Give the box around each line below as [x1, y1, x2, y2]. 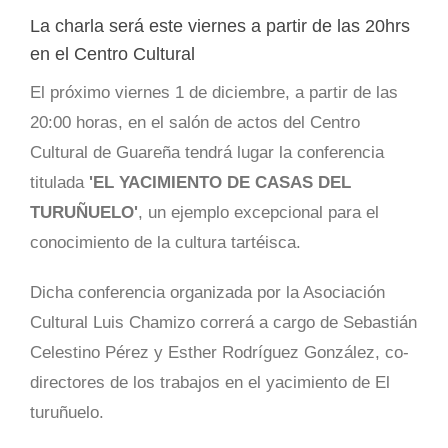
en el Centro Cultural [30, 44, 195, 65]
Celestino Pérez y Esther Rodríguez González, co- [30, 343, 409, 363]
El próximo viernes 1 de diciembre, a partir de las [30, 83, 398, 103]
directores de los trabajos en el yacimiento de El [30, 373, 390, 393]
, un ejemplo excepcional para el [138, 203, 379, 223]
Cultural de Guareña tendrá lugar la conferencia [30, 143, 384, 163]
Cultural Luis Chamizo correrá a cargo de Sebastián [30, 313, 417, 333]
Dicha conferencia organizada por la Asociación [30, 283, 385, 303]
